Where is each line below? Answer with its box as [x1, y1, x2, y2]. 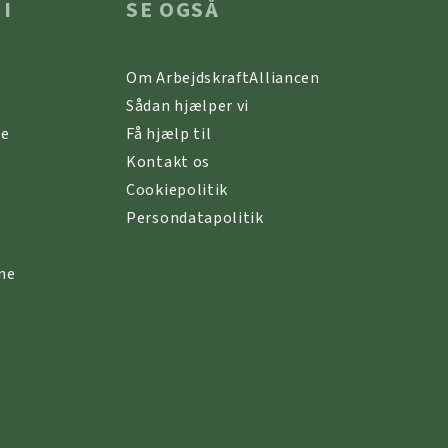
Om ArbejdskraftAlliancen [126, 67, 320, 90]
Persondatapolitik [126, 207, 264, 230]
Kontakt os [126, 151, 210, 174]
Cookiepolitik [126, 179, 229, 202]
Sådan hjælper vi [126, 95, 250, 118]
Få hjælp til [126, 123, 212, 146]
